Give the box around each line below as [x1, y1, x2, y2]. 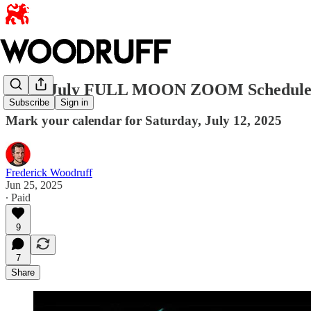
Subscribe [9, 97, 49, 108]
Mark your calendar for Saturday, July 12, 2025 [6, 112, 282, 128]
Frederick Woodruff [6, 166, 92, 178]
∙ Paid [6, 191, 31, 203]
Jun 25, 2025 [6, 178, 62, 191]
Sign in [60, 97, 88, 108]
